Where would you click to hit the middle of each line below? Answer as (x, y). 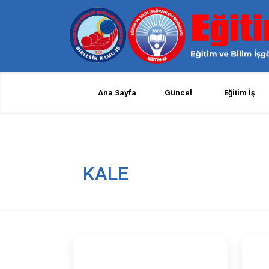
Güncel (179, 93)
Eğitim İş (240, 93)
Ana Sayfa (117, 93)
